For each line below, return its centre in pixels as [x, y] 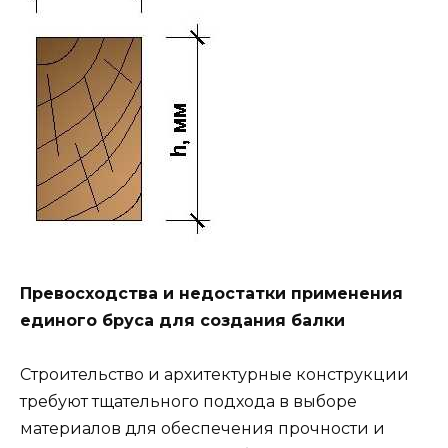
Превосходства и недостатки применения [211, 294]
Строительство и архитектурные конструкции [214, 375]
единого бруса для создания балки [182, 321]
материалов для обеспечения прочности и [202, 429]
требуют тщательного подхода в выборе [188, 402]
